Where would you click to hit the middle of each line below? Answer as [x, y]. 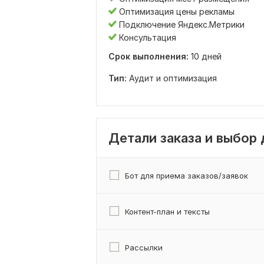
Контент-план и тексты [167, 211]
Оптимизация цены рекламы [176, 11]
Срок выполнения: [148, 56]
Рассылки [144, 247]
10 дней [205, 56]
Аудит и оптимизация [173, 78]
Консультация [146, 37]
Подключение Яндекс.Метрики [181, 24]
